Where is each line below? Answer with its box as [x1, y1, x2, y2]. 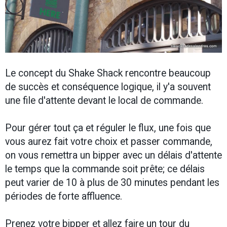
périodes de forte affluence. [5, 191, 122, 203]
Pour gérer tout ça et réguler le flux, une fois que [5, 122, 211, 134]
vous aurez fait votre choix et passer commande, [5, 136, 212, 148]
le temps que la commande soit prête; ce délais [5, 163, 205, 175]
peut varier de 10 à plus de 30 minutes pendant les [5, 177, 219, 189]
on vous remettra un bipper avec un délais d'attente [5, 149, 222, 162]
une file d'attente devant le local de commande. [5, 95, 203, 107]
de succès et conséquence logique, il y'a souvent [5, 81, 211, 93]
